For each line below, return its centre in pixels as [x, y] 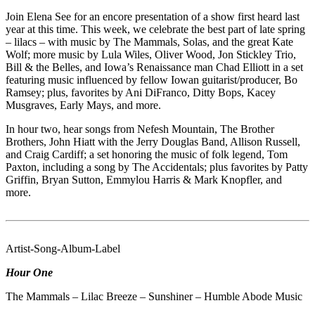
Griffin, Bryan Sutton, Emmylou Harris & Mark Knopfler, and [144, 180]
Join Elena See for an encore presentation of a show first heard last [153, 17]
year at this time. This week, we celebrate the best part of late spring [155, 30]
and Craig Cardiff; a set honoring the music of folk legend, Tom [147, 155]
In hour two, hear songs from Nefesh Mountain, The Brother [140, 129]
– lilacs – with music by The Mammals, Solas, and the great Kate [149, 42]
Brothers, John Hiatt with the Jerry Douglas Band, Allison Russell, [153, 142]
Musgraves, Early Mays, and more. [83, 105]
